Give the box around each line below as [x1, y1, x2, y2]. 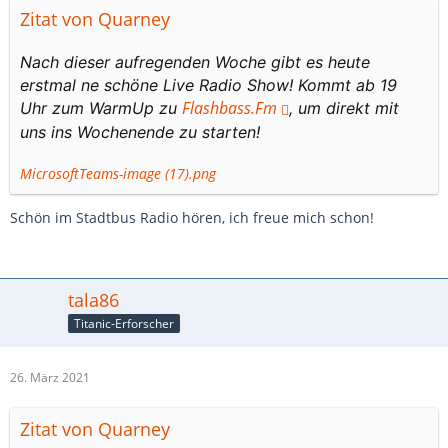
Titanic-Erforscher [74, 314, 174, 332]
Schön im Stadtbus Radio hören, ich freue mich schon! [10, 207, 374, 227]
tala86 [68, 287, 119, 312]
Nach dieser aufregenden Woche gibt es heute [20, 51, 370, 72]
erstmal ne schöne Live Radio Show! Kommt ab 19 [20, 74, 397, 95]
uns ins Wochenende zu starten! [20, 121, 260, 142]
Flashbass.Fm [182, 96, 277, 119]
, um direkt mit [289, 97, 399, 118]
